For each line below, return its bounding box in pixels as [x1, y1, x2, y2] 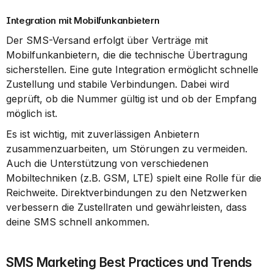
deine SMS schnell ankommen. [6, 216, 149, 228]
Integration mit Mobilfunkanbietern [6, 15, 160, 26]
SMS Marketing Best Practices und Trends [6, 255, 252, 270]
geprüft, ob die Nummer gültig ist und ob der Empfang [6, 93, 257, 105]
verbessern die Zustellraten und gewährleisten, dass [6, 201, 247, 213]
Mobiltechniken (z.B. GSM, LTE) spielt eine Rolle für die [6, 172, 261, 184]
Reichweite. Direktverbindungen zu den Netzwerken [6, 186, 247, 199]
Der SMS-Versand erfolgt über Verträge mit [6, 34, 208, 46]
